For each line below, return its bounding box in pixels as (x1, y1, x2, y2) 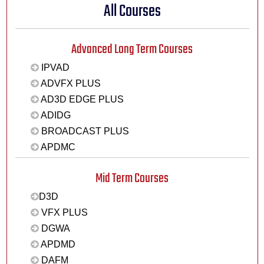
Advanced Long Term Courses (71, 39, 193, 60)
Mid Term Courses (95, 168, 169, 189)
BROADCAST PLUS (38, 126, 129, 137)
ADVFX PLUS (38, 78, 101, 89)
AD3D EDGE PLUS (38, 94, 124, 105)
